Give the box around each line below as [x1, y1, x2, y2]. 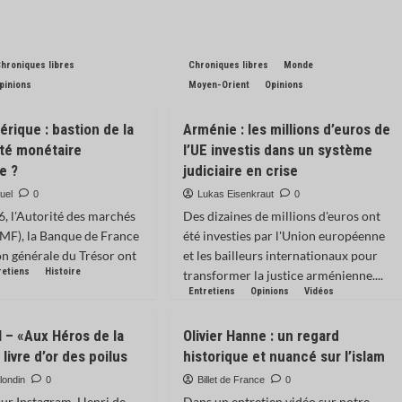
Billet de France [197, 374, 265, 385]
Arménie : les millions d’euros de [182, 120, 390, 138]
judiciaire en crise [182, 162, 298, 179]
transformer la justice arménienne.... [182, 267, 383, 283]
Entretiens [188, 285, 235, 297]
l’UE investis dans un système [182, 141, 372, 159]
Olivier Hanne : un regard [182, 327, 339, 345]
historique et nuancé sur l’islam [182, 347, 385, 365]
